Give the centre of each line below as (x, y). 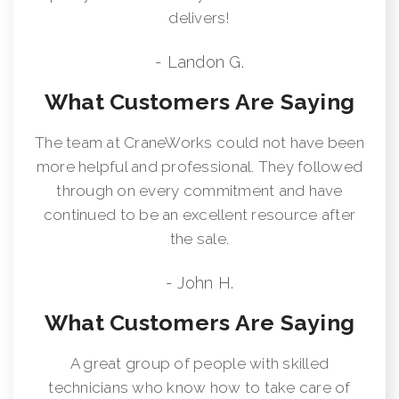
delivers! (199, 17)
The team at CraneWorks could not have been (199, 142)
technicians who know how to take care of (199, 387)
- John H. (199, 282)
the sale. (199, 238)
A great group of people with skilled (199, 363)
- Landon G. (199, 61)
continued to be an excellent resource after (199, 214)
